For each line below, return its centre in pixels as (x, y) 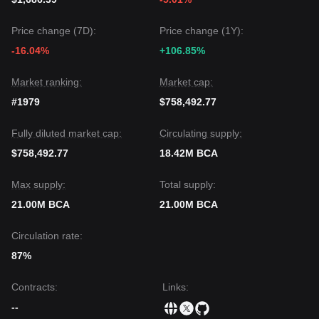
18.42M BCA (189, 153)
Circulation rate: (47, 236)
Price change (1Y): (202, 31)
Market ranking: (47, 82)
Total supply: (188, 184)
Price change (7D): (54, 31)
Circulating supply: (201, 133)
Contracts (33, 287)
